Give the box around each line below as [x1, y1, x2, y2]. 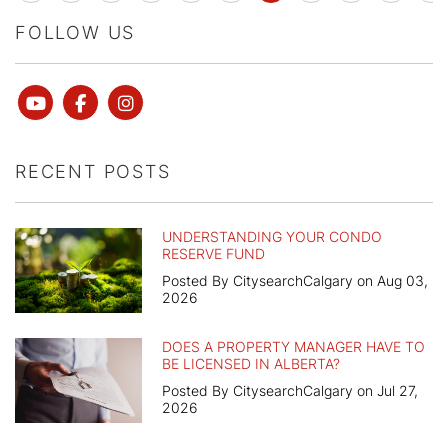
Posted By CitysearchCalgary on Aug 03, [162, 272, 428, 290]
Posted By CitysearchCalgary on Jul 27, [162, 382, 418, 400]
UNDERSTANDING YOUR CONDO [162, 228, 382, 246]
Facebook [85, 92, 168, 114]
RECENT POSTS [15, 161, 171, 183]
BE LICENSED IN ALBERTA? [162, 355, 340, 373]
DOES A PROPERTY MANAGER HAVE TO [162, 338, 425, 356]
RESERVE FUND [162, 245, 265, 263]
